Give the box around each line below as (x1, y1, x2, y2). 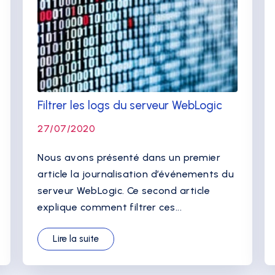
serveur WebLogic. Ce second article (37, 185, 211, 196)
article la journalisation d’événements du (37, 168, 234, 180)
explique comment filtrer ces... (37, 201, 182, 213)
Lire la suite (53, 233, 99, 244)
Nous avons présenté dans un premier (37, 152, 221, 163)
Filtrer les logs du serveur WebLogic (37, 98, 223, 112)
